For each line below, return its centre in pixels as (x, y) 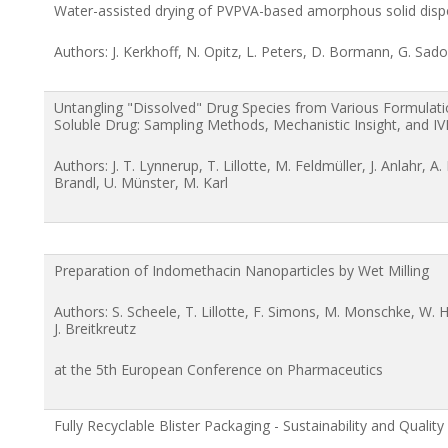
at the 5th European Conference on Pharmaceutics (218, 369)
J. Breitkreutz (95, 328)
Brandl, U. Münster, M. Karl (141, 182)
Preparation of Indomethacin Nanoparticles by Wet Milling (241, 270)
